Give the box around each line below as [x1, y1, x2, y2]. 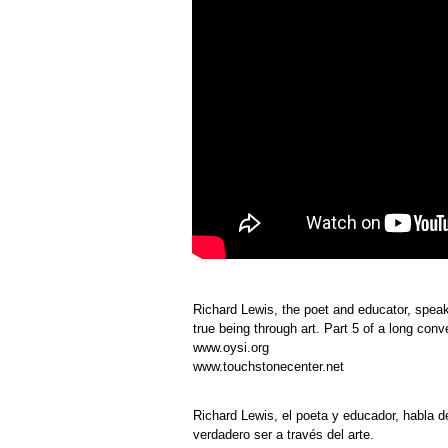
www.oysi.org [193, 340, 269, 356]
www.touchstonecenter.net [193, 359, 344, 375]
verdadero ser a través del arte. [193, 427, 374, 443]
